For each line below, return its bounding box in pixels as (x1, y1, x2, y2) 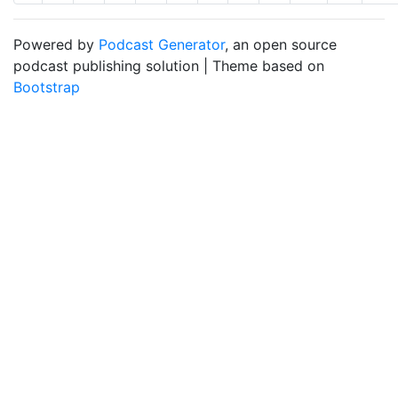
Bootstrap (13, 78, 80, 96)
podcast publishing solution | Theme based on (13, 57, 324, 75)
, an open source (225, 36, 337, 53)
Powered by (13, 36, 99, 53)
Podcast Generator (99, 36, 225, 53)
